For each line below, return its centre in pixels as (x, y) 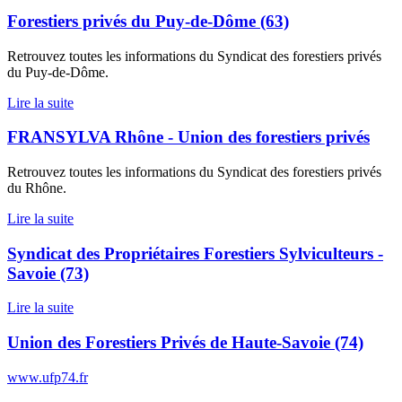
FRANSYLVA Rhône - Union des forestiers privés (188, 137)
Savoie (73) (48, 273)
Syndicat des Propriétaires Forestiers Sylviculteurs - (195, 253)
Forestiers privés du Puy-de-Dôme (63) (148, 21)
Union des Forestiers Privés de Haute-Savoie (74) (185, 343)
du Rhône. (37, 188)
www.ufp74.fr (48, 377)
